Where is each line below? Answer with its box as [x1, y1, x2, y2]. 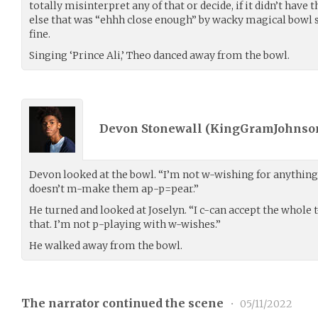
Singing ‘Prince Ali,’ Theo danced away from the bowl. [29, 48, 290, 62]
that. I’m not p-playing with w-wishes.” [29, 217, 221, 231]
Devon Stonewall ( [99, 121, 210, 136]
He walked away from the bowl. [29, 238, 182, 252]
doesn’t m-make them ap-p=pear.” [29, 182, 199, 195]
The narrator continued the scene [21, 295, 226, 310]
